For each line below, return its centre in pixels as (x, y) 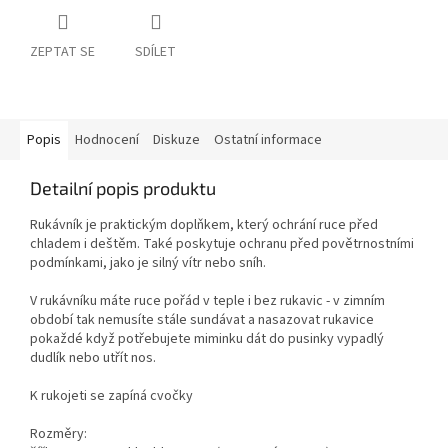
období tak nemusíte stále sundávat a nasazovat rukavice (202, 320)
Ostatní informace (268, 140)
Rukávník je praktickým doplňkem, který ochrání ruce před (204, 225)
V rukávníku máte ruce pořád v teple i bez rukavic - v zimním (207, 301)
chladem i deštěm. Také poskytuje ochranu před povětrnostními (222, 244)
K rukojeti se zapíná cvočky (111, 396)
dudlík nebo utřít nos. (93, 358)
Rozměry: (58, 434)
